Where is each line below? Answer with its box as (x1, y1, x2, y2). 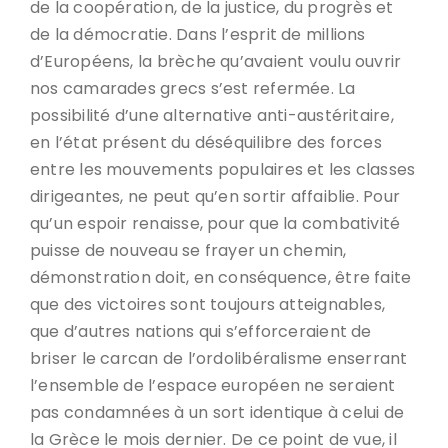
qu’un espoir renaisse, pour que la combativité (30, 212, 401, 235)
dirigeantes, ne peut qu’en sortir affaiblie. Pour (30, 185, 401, 208)
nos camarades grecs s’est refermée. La (30, 77, 356, 100)
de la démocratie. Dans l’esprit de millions (30, 23, 366, 46)
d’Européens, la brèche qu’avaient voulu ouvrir (30, 50, 402, 73)
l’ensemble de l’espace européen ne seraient (30, 374, 396, 397)
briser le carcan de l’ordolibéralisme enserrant (30, 347, 408, 370)
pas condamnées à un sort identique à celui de (30, 401, 405, 424)
